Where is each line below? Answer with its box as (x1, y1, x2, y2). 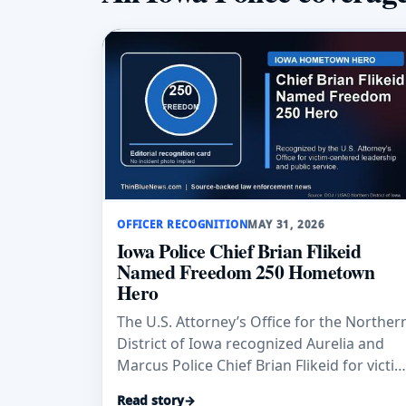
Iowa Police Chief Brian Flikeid (117, 237, 361, 266)
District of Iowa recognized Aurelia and (117, 333, 384, 353)
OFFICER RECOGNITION (117, 217, 248, 232)
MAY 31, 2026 (247, 217, 326, 232)
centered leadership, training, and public (117, 376, 395, 397)
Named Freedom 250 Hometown (117, 257, 375, 286)
